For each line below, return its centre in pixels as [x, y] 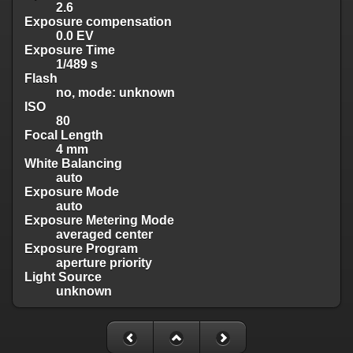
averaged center [104, 234]
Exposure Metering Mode [99, 220]
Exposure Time [70, 50]
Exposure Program [81, 248]
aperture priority [104, 262]
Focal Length [64, 135]
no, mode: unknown [115, 92]
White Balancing [73, 163]
